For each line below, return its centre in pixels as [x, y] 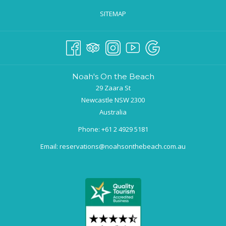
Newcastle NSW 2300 [113, 100]
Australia [113, 112]
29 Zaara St [113, 88]
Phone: [90, 129]
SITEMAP [113, 14]
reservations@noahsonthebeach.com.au [123, 146]
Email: [50, 146]
